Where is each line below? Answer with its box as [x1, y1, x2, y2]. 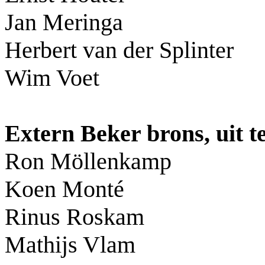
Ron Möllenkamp [5, 148, 172, 175]
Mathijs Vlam [5, 231, 135, 258]
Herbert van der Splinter [5, 37, 234, 64]
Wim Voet [5, 64, 99, 92]
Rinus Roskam [5, 203, 144, 231]
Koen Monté [5, 176, 124, 203]
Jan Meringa [5, 9, 123, 36]
